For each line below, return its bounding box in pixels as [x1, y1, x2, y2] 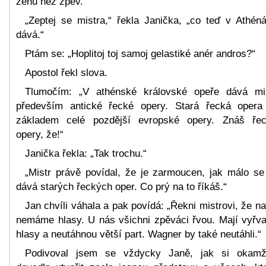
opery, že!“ [16, 128, 64, 140]
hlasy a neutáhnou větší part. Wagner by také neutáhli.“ [16, 228, 261, 240]
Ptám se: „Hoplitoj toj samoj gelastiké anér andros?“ [25, 47, 255, 59]
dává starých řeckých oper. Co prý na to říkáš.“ [16, 180, 227, 192]
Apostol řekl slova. [25, 66, 107, 78]
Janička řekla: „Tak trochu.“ [25, 147, 147, 159]
